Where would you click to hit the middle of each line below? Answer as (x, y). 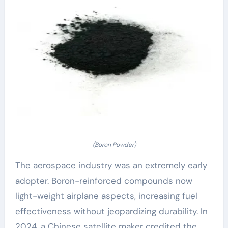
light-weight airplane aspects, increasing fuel (106, 196)
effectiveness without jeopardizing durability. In (111, 211)
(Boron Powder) (114, 144)
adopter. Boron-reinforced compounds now (104, 180)
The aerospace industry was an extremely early (111, 165)
